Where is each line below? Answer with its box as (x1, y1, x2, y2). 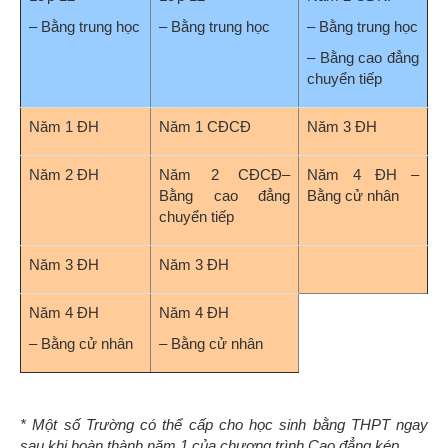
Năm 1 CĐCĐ (159, 118, 251, 136)
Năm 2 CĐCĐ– (159, 166, 290, 184)
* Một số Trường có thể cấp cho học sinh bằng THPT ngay (20, 416, 428, 434)
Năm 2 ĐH (29, 166, 99, 184)
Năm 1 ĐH (29, 118, 99, 136)
